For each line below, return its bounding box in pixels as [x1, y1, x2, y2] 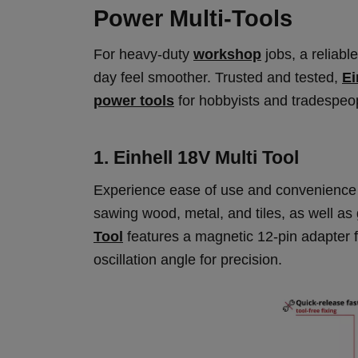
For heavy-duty [93, 46, 193, 63]
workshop [193, 46, 261, 63]
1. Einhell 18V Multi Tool [93, 147, 299, 169]
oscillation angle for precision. [93, 252, 282, 268]
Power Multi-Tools [93, 6, 292, 32]
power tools [93, 93, 174, 109]
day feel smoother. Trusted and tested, [93, 70, 342, 86]
